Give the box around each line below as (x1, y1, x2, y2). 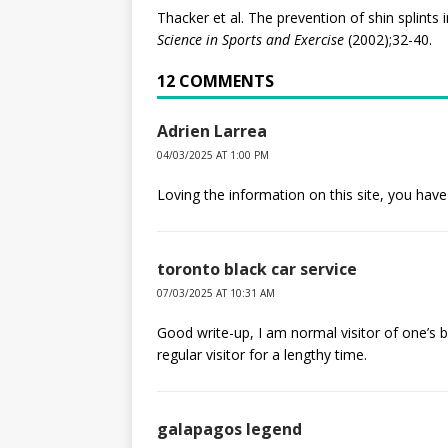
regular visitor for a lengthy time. (157, 344, 367, 364)
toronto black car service (157, 257, 357, 280)
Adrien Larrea (157, 119, 267, 142)
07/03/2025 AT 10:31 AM (157, 285, 275, 300)
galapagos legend (157, 417, 302, 440)
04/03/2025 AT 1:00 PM (157, 147, 269, 162)
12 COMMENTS (157, 69, 274, 92)
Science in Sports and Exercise (157, 29, 344, 49)
